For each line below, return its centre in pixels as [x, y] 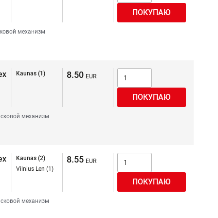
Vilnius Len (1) [35, 169]
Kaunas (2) [31, 158]
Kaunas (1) [31, 73]
